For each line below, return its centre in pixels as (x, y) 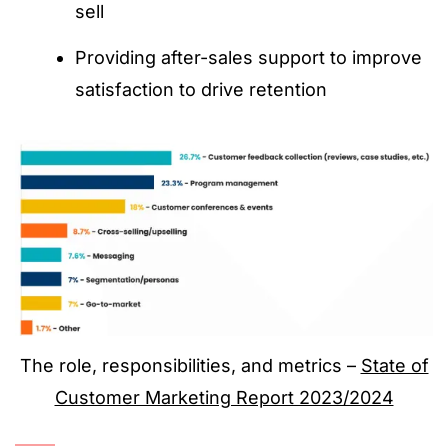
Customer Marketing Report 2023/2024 (224, 397)
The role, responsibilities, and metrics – (190, 365)
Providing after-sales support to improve (248, 57)
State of (394, 365)
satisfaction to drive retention (201, 89)
